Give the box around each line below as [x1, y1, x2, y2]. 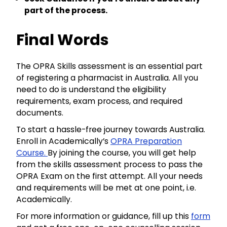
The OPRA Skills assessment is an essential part [16, 60, 203, 72]
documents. [16, 106, 63, 119]
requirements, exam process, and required [16, 95, 182, 107]
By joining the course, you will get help [48, 146, 196, 159]
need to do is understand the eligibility [16, 83, 166, 95]
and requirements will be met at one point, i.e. [16, 181, 196, 194]
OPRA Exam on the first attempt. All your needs [16, 170, 203, 182]
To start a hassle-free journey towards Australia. [16, 123, 205, 135]
